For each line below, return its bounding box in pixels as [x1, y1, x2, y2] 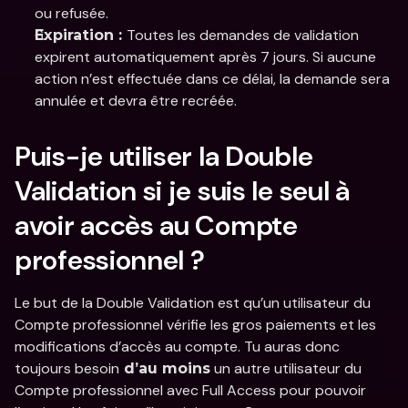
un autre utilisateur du [210, 359, 362, 378]
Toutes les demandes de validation [127, 25, 359, 45]
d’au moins [119, 360, 210, 377]
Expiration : [35, 26, 127, 44]
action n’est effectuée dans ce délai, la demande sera [35, 69, 390, 88]
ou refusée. [35, 4, 108, 23]
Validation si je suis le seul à [15, 173, 350, 209]
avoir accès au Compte [15, 208, 298, 243]
